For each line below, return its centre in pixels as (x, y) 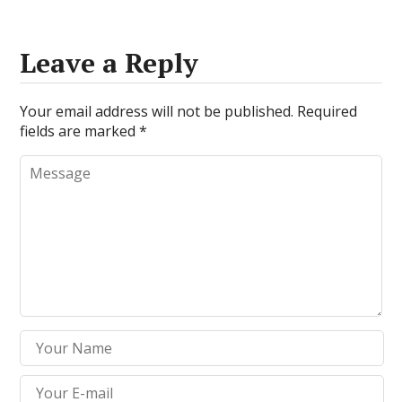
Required (328, 111)
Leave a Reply (109, 63)
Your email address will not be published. (157, 111)
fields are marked (80, 131)
